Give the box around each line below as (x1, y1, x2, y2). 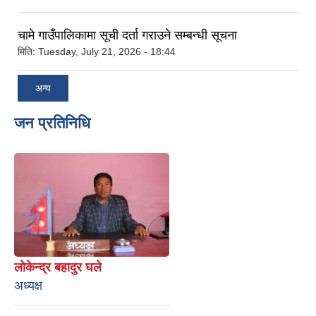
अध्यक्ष (14, 279, 42, 293)
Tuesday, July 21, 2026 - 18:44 (38, 46, 176, 58)
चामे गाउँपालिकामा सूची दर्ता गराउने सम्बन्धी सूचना (18, 28, 237, 43)
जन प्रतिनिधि (14, 114, 90, 133)
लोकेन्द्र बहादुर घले (14, 260, 102, 275)
